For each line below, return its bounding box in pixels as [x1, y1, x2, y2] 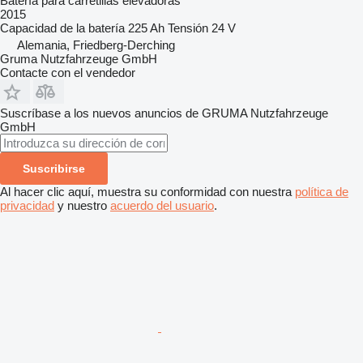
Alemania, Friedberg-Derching [17, 37, 175, 52]
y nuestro [54, 198, 110, 212]
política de [295, 184, 348, 199]
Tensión [168, 20, 208, 35]
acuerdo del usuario [110, 198, 214, 212]
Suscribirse [23, 161, 85, 175]
